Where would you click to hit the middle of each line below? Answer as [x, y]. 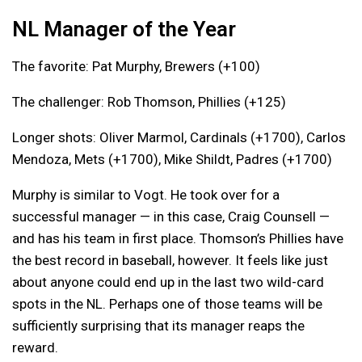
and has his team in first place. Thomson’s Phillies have [178, 238]
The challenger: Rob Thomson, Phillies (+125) [149, 101]
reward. [35, 347]
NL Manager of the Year [124, 29]
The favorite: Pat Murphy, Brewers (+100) [136, 66]
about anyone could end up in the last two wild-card [168, 282]
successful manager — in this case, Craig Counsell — [171, 216]
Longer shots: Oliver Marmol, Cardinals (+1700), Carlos [179, 137]
